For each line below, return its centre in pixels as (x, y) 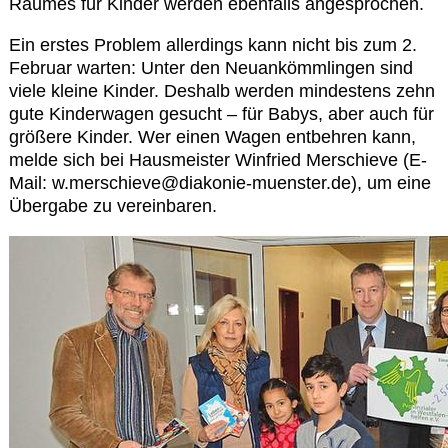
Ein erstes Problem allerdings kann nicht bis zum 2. (213, 44)
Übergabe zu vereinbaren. (113, 205)
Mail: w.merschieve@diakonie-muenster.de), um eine (220, 182)
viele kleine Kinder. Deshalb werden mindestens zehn (222, 90)
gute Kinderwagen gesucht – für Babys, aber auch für (221, 113)
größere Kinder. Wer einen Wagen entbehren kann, (212, 136)
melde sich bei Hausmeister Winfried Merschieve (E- (218, 159)
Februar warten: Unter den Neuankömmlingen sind (211, 67)
